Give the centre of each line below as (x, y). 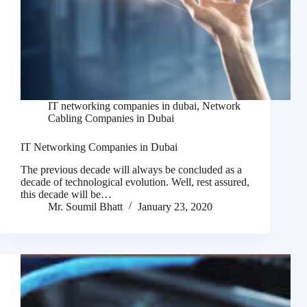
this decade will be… (66, 195)
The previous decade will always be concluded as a (131, 170)
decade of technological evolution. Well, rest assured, (135, 182)
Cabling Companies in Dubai (111, 119)
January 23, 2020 (175, 207)
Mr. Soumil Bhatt (85, 207)
